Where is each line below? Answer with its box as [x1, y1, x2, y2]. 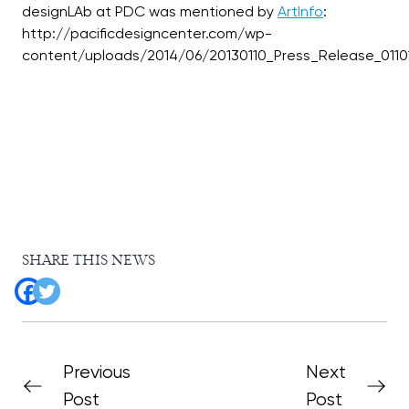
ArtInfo [278, 3, 323, 20]
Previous [63, 362, 131, 383]
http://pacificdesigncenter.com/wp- [22, 25, 272, 42]
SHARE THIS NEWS [22, 252, 155, 269]
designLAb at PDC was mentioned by [22, 3, 278, 20]
